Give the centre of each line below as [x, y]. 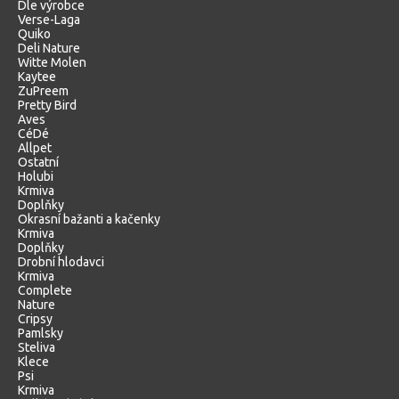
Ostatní [38, 162]
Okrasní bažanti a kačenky [89, 219]
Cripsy [35, 319]
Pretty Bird [47, 105]
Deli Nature [49, 48]
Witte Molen [52, 62]
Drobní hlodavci [61, 262]
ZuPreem [43, 91]
